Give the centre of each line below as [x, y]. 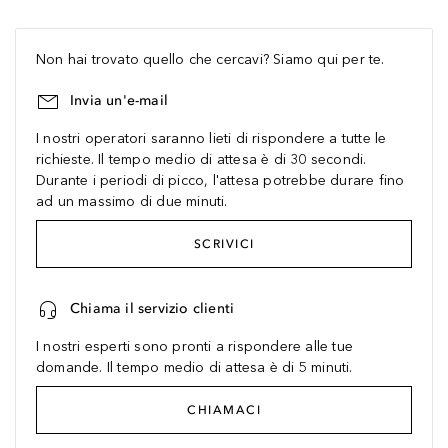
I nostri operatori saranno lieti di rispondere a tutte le [211, 138]
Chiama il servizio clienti [152, 308]
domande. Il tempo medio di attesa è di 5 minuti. [194, 367]
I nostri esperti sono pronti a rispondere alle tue [195, 346]
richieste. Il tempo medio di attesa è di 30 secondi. [201, 159]
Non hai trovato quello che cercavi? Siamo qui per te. [210, 59]
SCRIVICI [224, 244]
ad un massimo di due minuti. [132, 201]
